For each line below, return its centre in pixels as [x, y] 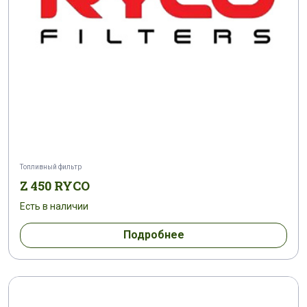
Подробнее [153, 235]
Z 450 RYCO [55, 185]
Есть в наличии [54, 206]
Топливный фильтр [51, 167]
